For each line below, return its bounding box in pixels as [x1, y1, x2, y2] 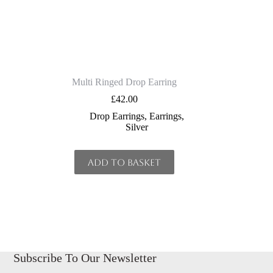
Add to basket [88, 157, 161, 168]
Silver [125, 122, 148, 133]
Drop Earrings [89, 111, 144, 122]
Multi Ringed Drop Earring [72, 77, 177, 88]
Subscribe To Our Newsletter [13, 250, 157, 264]
